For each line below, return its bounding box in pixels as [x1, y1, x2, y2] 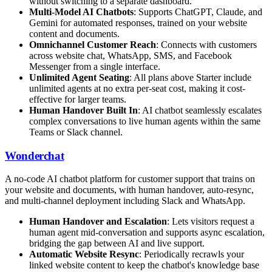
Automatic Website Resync [29, 249, 139, 260]
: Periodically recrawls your [139, 249, 244, 260]
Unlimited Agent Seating [29, 72, 129, 83]
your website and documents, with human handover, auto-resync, [5, 185, 254, 195]
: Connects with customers [156, 39, 257, 50]
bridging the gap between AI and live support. [29, 238, 205, 249]
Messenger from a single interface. [29, 61, 160, 72]
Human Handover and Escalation [29, 216, 167, 227]
